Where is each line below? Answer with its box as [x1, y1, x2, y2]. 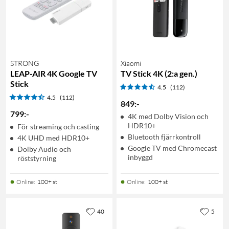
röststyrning [17, 153, 56, 163]
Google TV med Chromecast [128, 143, 217, 152]
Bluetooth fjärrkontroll [128, 132, 201, 141]
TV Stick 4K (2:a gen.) [121, 68, 197, 78]
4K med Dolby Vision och [128, 111, 209, 121]
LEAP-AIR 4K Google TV [10, 68, 97, 78]
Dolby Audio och [17, 144, 71, 153]
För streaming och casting [17, 122, 99, 131]
